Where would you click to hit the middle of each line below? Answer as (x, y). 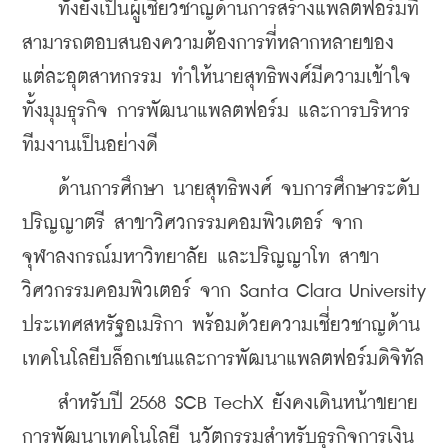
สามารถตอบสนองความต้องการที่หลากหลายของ (208, 43)
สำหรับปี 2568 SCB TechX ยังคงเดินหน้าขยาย (220, 403)
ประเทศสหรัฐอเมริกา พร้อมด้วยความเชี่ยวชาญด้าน (221, 325)
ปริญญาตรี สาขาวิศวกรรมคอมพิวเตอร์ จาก (192, 223)
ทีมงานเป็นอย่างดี (90, 145)
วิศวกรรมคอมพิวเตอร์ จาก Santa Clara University (224, 291)
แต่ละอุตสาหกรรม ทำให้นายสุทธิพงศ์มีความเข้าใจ (216, 77)
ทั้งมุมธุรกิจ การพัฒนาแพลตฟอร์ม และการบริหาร (216, 111)
